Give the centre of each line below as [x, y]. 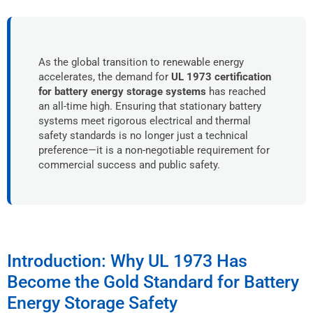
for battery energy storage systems [122, 91]
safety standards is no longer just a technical [143, 135]
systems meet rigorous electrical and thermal [145, 121]
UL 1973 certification [221, 77]
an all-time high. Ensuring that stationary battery [150, 106]
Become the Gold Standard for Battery [153, 282]
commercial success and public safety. [129, 165]
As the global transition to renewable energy [141, 62]
